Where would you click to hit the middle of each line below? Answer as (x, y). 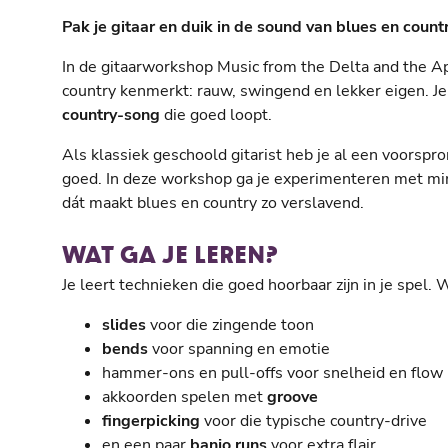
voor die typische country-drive (313, 421)
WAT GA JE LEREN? (169, 253)
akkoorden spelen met (182, 397)
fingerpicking (151, 421)
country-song (111, 115)
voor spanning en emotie (239, 349)
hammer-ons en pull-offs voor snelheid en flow (272, 373)
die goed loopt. (216, 115)
